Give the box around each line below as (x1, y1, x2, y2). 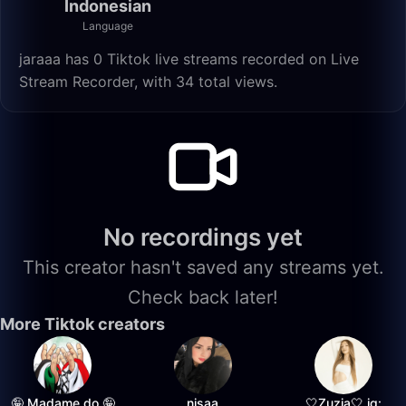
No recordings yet (103, 223, 303, 251)
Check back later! (128, 286, 278, 308)
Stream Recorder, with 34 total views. (19, 72, 277, 91)
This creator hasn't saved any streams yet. (22, 256, 384, 278)
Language (82, 19, 133, 33)
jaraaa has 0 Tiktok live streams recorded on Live (19, 50, 359, 68)
